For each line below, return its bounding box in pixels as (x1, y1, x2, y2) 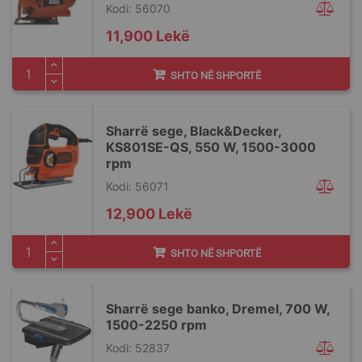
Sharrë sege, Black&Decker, (106, 123, 281, 139)
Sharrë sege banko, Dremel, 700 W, (106, 301, 330, 317)
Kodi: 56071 (106, 179, 169, 193)
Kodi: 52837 (106, 341, 170, 355)
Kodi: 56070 (106, 2, 170, 15)
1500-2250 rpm (106, 317, 207, 333)
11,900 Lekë (106, 27, 190, 44)
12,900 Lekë (106, 205, 192, 222)
